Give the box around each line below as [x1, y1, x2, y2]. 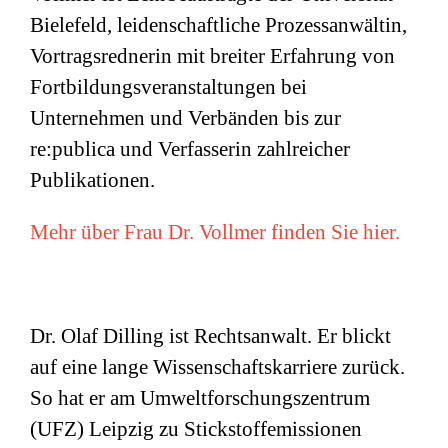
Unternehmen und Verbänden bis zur [30, 106, 341, 131]
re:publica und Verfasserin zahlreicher [30, 137, 350, 162]
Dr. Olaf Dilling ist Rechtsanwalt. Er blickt [30, 324, 391, 349]
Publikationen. [30, 168, 155, 193]
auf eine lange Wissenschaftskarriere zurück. [30, 355, 405, 380]
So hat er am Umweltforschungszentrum [30, 386, 370, 411]
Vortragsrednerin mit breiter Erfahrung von [30, 44, 395, 69]
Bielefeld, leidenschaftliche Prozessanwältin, [30, 13, 407, 38]
